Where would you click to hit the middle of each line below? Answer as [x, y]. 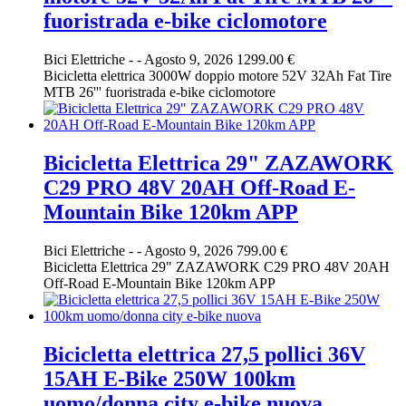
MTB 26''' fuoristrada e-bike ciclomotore [159, 92]
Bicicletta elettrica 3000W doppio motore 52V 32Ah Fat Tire [217, 76]
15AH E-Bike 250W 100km [169, 379]
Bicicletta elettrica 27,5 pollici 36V [204, 354]
